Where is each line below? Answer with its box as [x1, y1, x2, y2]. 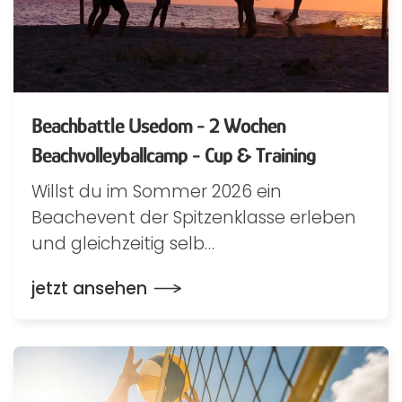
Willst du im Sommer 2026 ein [31, 179, 282, 204]
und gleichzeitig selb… [31, 231, 214, 256]
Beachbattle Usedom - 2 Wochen [31, 112, 286, 137]
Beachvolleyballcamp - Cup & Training [31, 142, 316, 167]
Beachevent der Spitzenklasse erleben [31, 205, 356, 230]
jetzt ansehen [31, 275, 147, 301]
